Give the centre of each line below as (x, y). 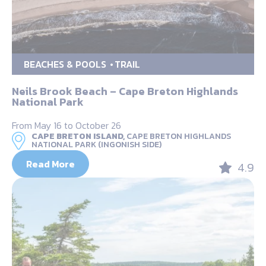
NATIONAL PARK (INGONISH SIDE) (96, 145)
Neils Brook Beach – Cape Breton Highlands (125, 91)
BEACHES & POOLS (65, 64)
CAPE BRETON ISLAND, (78, 137)
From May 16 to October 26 (66, 126)
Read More (50, 164)
